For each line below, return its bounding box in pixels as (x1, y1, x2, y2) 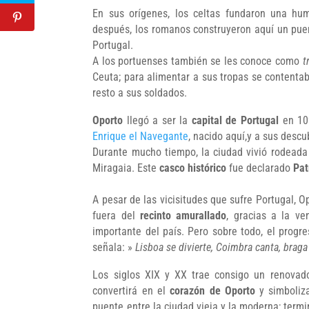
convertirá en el (92, 283, 166, 297)
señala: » (92, 240, 136, 254)
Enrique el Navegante (92, 129, 189, 143)
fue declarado (226, 161, 294, 175)
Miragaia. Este (92, 161, 160, 175)
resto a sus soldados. (92, 86, 188, 99)
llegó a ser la (123, 113, 192, 127)
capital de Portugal (191, 113, 279, 127)
